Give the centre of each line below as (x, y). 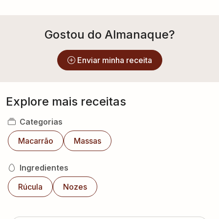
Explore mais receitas (66, 101)
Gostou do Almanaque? (109, 34)
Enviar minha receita (114, 60)
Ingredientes (44, 168)
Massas (88, 141)
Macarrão (36, 141)
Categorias (41, 122)
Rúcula (30, 187)
